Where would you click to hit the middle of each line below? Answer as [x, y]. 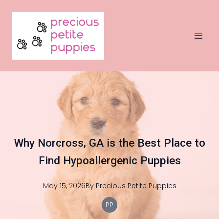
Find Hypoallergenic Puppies [109, 160]
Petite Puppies [152, 186]
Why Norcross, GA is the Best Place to [109, 143]
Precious [110, 186]
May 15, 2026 [64, 186]
